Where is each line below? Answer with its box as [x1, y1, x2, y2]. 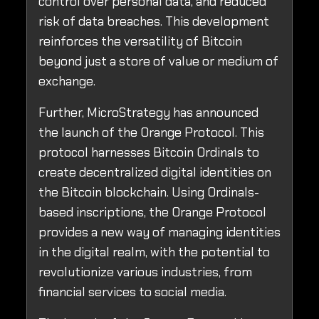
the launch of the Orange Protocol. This [38, 124, 264, 142]
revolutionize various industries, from [38, 263, 252, 281]
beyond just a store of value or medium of [38, 53, 278, 70]
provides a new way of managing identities [38, 224, 281, 241]
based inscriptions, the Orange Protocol [38, 204, 266, 221]
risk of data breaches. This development [38, 13, 269, 31]
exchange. [38, 73, 95, 90]
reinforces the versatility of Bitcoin [38, 33, 242, 51]
